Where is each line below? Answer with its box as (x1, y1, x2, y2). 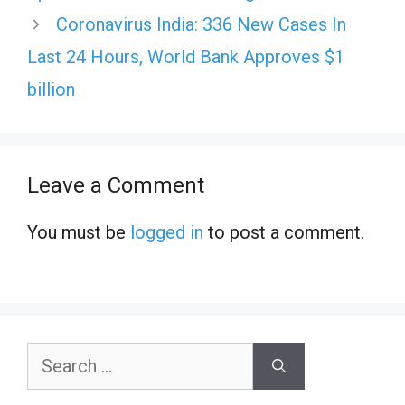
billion (27, 79, 75, 101)
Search (26, 346, 73, 365)
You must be (27, 221, 130, 244)
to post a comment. (203, 221, 364, 244)
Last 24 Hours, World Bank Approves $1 (27, 46, 344, 69)
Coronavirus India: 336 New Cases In (56, 14, 346, 36)
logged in (130, 221, 203, 244)
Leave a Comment (27, 173, 204, 199)
